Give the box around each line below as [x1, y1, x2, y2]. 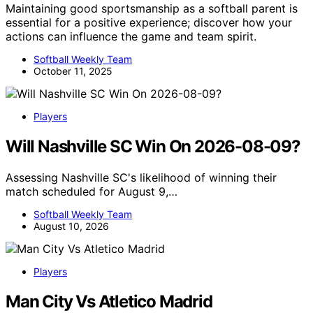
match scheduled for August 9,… [6, 184, 177, 199]
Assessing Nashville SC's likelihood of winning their [6, 170, 277, 185]
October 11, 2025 [34, 65, 112, 78]
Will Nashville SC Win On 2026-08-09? [6, 136, 300, 157]
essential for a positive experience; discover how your [6, 15, 292, 30]
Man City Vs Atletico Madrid [6, 291, 212, 312]
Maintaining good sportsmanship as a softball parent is [6, 1, 298, 16]
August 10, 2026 [34, 220, 109, 233]
